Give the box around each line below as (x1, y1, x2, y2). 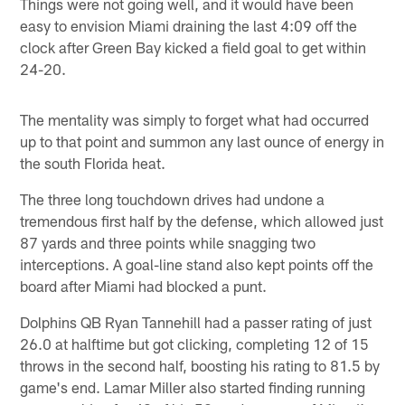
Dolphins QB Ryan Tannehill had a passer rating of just (20, 312, 372, 331)
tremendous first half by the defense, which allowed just (20, 211, 384, 230)
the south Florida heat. (20, 153, 166, 172)
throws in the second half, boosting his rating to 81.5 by (20, 355, 381, 374)
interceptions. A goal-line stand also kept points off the (20, 254, 374, 273)
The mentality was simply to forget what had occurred (20, 109, 370, 128)
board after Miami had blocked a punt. (20, 276, 268, 295)
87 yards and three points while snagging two (20, 232, 316, 251)
